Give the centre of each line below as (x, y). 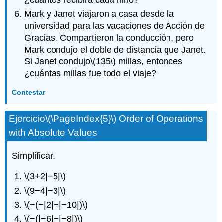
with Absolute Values (53, 132)
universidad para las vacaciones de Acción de (115, 26)
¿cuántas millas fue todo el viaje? (90, 74)
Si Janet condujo (57, 62)
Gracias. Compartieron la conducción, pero (109, 38)
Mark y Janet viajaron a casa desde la (99, 14)
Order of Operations (160, 118)
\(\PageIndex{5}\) (81, 118)
